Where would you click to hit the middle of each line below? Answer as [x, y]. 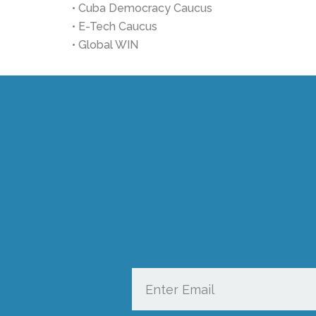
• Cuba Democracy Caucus [142, 8]
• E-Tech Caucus [115, 26]
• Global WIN [105, 45]
